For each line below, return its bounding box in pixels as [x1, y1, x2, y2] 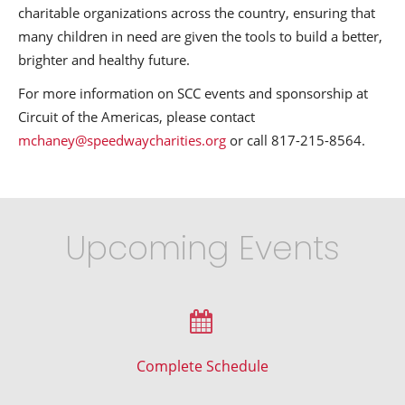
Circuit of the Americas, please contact [18, 108, 255, 126]
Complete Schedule [137, 356, 268, 376]
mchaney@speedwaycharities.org [18, 131, 226, 149]
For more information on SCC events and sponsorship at [18, 84, 368, 102]
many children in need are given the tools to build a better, [18, 27, 382, 45]
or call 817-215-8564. [226, 131, 365, 149]
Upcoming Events [65, 235, 340, 268]
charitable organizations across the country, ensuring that [18, 4, 375, 22]
